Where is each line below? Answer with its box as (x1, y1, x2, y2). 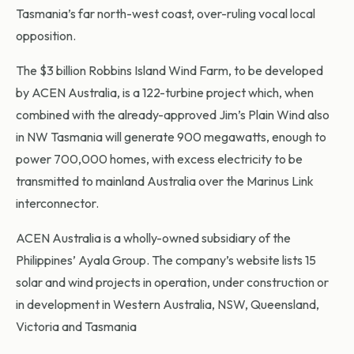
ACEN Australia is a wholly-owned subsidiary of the (16, 230, 291, 247)
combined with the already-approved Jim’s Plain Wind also (16, 107, 330, 123)
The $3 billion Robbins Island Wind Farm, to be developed (16, 62, 323, 79)
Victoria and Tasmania (16, 318, 137, 335)
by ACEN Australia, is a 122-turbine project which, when (16, 85, 314, 101)
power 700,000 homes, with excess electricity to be (16, 151, 303, 168)
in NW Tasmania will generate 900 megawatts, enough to (16, 129, 326, 145)
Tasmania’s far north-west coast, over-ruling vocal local (16, 6, 315, 22)
